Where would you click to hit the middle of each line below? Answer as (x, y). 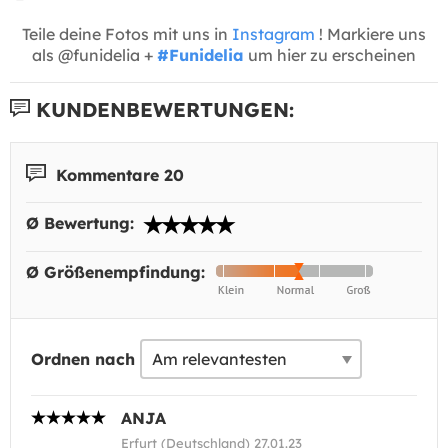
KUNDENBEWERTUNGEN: (162, 109)
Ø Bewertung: (82, 223)
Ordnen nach (83, 359)
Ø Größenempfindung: (118, 272)
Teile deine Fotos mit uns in (127, 33)
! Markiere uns (370, 33)
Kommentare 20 (117, 174)
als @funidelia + (94, 54)
